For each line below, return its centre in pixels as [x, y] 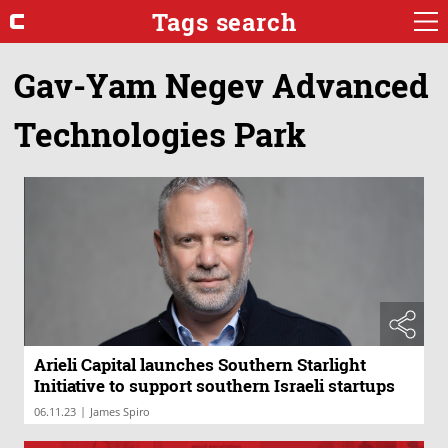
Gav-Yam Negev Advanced [221, 84]
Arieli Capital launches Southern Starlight [200, 365]
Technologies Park [160, 133]
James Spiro [120, 412]
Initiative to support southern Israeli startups [214, 386]
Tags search [224, 21]
